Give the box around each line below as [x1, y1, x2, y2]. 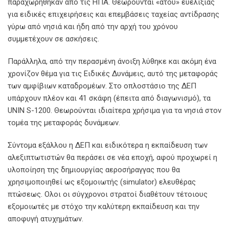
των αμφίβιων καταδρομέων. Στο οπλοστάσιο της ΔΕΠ [8, 81, 196, 90]
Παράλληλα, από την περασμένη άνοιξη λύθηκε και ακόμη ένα [8, 57, 216, 66]
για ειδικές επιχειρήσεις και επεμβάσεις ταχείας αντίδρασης [8, 10, 219, 19]
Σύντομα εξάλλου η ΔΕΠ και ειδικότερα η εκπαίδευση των [8, 141, 208, 150]
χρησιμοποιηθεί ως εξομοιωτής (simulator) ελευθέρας [8, 177, 196, 187]
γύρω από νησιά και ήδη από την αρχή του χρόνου [8, 22, 178, 31]
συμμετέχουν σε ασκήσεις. [8, 34, 99, 43]
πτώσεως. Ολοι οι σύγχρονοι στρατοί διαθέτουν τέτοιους [8, 190, 208, 199]
